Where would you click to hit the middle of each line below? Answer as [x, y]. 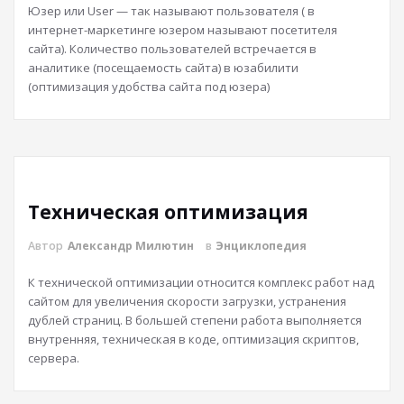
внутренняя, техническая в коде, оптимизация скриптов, [193, 339]
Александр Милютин [131, 246]
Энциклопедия [261, 246]
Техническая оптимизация [168, 212]
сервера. [54, 358]
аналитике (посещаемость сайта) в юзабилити [163, 68]
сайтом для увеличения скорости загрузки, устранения [187, 301]
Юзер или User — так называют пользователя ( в [171, 11]
